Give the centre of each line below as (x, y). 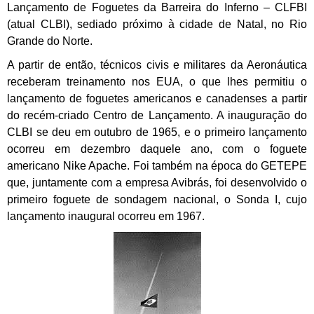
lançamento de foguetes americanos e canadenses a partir (157, 99)
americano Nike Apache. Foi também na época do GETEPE (157, 166)
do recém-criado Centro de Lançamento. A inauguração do (157, 116)
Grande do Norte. (50, 41)
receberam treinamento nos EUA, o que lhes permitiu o (157, 82)
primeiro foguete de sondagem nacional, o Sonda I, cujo (157, 200)
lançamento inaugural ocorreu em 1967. (107, 217)
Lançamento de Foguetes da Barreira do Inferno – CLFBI (157, 8)
